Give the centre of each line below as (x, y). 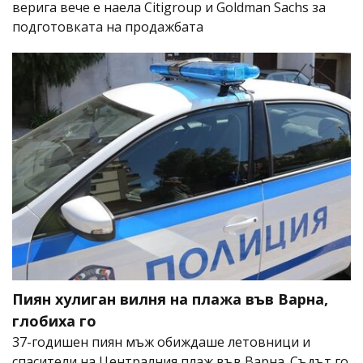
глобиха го (54, 320)
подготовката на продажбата (108, 27)
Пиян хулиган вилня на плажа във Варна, (170, 299)
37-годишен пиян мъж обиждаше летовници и (161, 342)
